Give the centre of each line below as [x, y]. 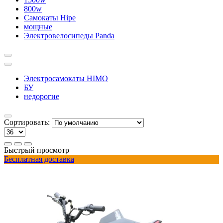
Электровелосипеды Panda [69, 35]
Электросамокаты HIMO [66, 78]
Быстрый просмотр [37, 150]
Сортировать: [27, 122]
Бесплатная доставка [39, 159]
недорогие [42, 96]
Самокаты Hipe [50, 17]
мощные [38, 26]
